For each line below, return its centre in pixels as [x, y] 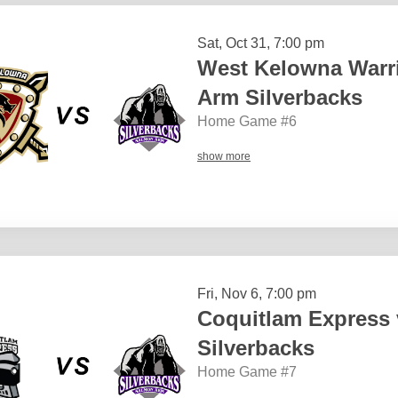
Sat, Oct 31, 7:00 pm [261, 43]
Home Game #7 [247, 371]
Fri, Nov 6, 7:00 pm [257, 293]
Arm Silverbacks [280, 97]
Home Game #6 [247, 121]
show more [224, 156]
